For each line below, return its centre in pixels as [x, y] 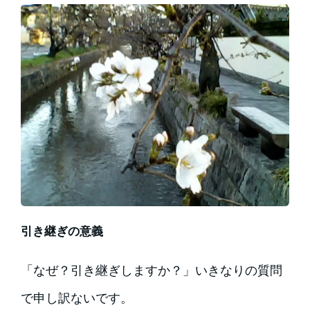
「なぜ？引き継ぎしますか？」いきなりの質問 [151, 270]
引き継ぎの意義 [62, 231]
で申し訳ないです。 [76, 298]
